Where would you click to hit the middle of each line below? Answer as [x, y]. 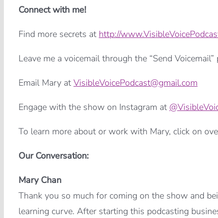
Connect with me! [52, 10]
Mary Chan [40, 180]
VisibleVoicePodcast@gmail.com [135, 83]
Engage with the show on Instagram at [94, 107]
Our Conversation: [53, 156]
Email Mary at [46, 83]
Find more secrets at [58, 34]
